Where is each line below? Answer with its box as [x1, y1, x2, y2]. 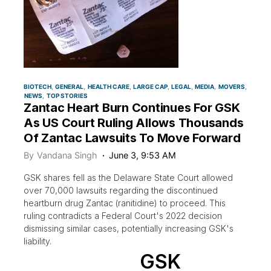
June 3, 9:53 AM [109, 150, 177, 161]
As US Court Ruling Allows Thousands [24, 116, 244, 131]
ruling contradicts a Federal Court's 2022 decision [24, 211, 222, 221]
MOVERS [218, 83, 245, 91]
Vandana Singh [37, 150, 97, 161]
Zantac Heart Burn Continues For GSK [24, 100, 240, 116]
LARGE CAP [132, 83, 168, 91]
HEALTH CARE [87, 83, 129, 91]
